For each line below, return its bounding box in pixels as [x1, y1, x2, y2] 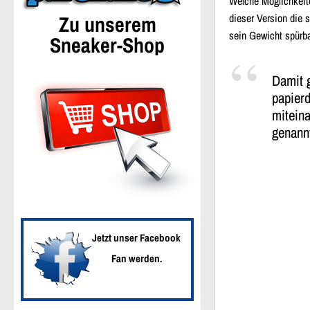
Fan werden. [111, 250, 162, 266]
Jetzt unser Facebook [92, 230, 181, 245]
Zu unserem [58, 10, 156, 38]
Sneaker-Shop [50, 30, 165, 59]
